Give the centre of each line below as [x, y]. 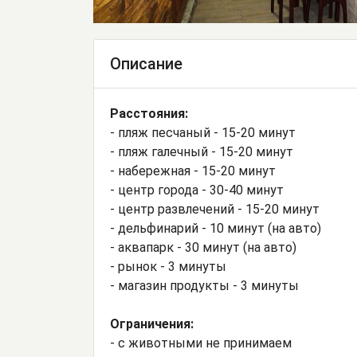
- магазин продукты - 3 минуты [204, 286]
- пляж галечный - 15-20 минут [202, 152]
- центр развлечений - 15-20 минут [215, 210]
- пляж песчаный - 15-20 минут [203, 133]
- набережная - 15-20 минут [193, 171]
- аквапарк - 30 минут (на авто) [203, 248]
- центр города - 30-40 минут [197, 190]
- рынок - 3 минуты [168, 267]
